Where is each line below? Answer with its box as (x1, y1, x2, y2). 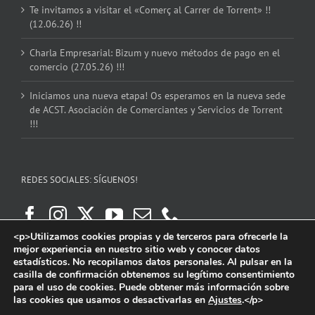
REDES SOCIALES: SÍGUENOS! (21, 173, 138, 186)
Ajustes (208, 293, 242, 307)
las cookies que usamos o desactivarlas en (13, 293, 208, 307)
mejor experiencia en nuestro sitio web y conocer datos (13, 243, 260, 256)
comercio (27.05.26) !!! (30, 60, 124, 73)
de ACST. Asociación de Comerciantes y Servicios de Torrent (30, 103, 283, 116)
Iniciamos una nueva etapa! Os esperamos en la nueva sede (30, 89, 285, 102)
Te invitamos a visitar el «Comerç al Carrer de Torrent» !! (30, 3, 271, 16)
